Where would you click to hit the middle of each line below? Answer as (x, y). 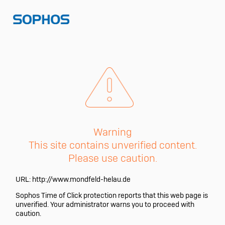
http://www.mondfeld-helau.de (82, 179)
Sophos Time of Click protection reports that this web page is (112, 195)
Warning (113, 132)
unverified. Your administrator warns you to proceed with (105, 204)
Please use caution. (113, 158)
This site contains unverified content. (113, 145)
